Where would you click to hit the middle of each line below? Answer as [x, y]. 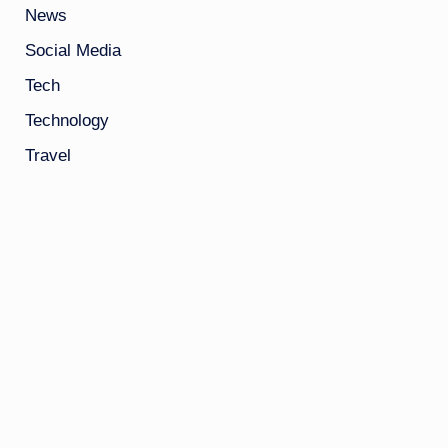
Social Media [72, 50]
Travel [47, 155]
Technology [66, 120]
